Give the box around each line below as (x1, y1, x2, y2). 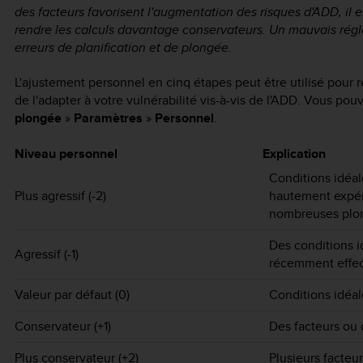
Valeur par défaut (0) (15, 285, 130, 305)
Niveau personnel (15, 144, 117, 164)
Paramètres (74, 109, 143, 128)
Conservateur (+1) (15, 317, 111, 336)
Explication (263, 144, 326, 164)
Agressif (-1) (15, 245, 79, 264)
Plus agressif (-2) (15, 186, 106, 206)
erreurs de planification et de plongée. (15, 37, 232, 57)
